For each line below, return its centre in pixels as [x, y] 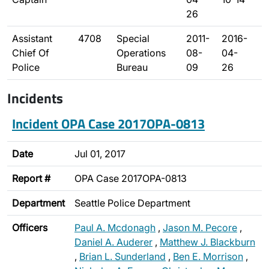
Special [133, 38]
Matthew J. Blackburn [207, 242]
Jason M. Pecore [200, 228]
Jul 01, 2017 [100, 154]
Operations [141, 53]
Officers [30, 228]
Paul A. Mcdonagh [115, 228]
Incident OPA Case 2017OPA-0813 [108, 123]
